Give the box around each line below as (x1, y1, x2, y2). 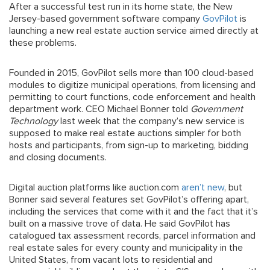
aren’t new (181, 182, 224, 192)
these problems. (9, 37, 77, 48)
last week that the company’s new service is (60, 116, 245, 126)
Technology (9, 116, 58, 126)
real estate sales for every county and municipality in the (9, 242, 243, 253)
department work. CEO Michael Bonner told (9, 104, 188, 114)
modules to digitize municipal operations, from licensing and (9, 80, 256, 90)
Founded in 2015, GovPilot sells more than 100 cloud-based (9, 67, 254, 78)
